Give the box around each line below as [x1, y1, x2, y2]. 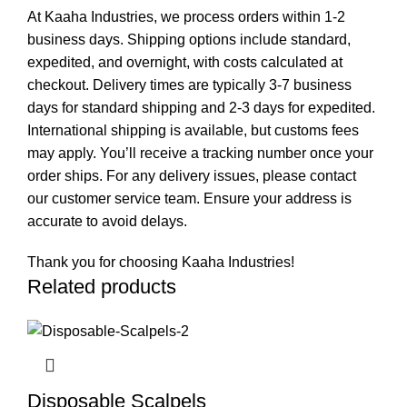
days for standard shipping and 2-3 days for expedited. [27, 99, 375, 115]
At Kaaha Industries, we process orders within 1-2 [27, 8, 345, 25]
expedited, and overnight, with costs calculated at [27, 54, 342, 70]
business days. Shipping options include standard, [27, 31, 351, 47]
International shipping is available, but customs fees [27, 122, 359, 138]
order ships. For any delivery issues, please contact [27, 167, 356, 184]
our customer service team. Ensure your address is [27, 190, 352, 206]
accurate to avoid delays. [27, 213, 187, 229]
